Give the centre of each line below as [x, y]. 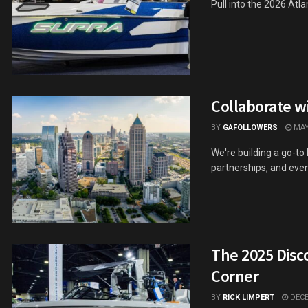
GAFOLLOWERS [250, 127]
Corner [235, 276]
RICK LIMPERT [249, 297]
